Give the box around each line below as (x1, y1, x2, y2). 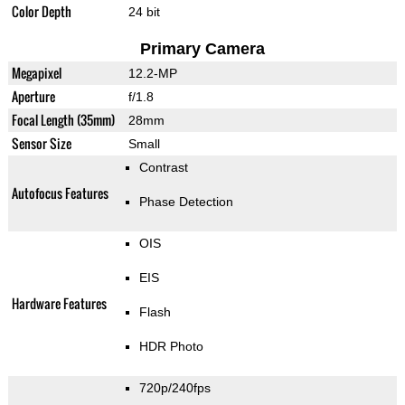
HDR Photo (138, 339, 203, 354)
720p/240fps (138, 381, 211, 396)
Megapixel (11, 63, 61, 83)
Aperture (11, 87, 55, 107)
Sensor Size (11, 134, 71, 154)
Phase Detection (138, 194, 233, 210)
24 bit (127, 5, 160, 20)
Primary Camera (139, 40, 265, 59)
